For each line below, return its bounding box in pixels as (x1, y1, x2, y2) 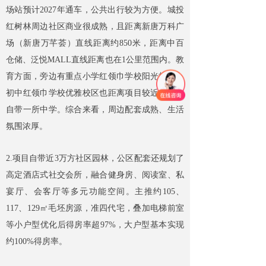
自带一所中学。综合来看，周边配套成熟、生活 (6, 105, 184, 115)
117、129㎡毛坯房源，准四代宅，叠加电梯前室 (6, 204, 184, 213)
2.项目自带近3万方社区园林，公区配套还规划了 (6, 154, 184, 163)
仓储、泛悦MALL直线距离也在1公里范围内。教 (6, 55, 184, 65)
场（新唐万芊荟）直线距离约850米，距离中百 (6, 39, 184, 48)
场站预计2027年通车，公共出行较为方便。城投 (6, 5, 184, 15)
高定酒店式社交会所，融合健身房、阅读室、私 (6, 170, 184, 180)
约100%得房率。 (6, 237, 67, 246)
